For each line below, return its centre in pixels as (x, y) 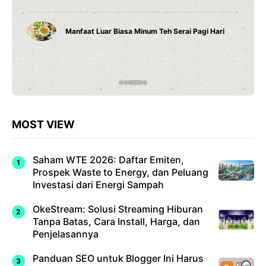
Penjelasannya (66, 234)
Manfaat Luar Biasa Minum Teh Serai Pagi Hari (145, 31)
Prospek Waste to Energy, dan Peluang (121, 172)
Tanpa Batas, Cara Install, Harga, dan (116, 221)
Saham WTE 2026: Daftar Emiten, (108, 160)
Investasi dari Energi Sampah (98, 185)
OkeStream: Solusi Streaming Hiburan (118, 209)
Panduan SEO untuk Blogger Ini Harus (118, 258)
